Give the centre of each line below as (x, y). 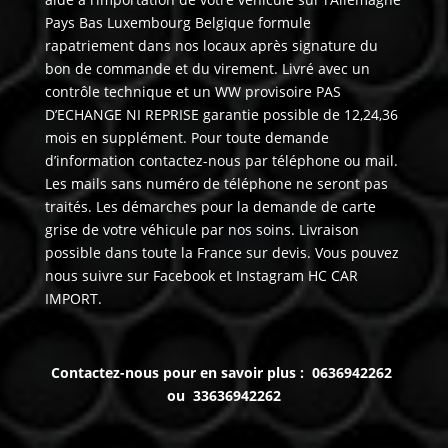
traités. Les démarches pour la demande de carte (210, 207)
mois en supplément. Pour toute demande (186, 138)
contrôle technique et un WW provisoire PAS (192, 92)
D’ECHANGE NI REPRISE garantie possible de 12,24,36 (221, 115)
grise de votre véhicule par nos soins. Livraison (201, 230)
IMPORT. (73, 299)
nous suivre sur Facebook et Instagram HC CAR (201, 276)
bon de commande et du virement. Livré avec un (207, 69)
